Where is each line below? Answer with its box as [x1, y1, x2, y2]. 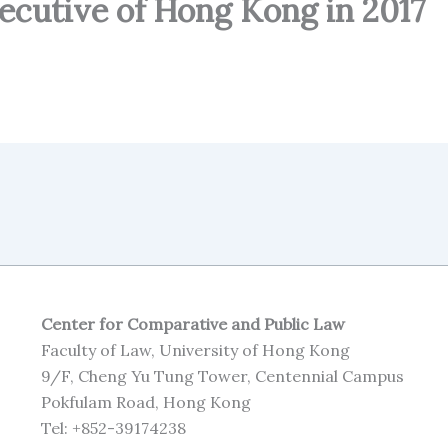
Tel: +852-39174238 [40, 418, 186, 438]
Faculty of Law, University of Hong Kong [40, 340, 350, 360]
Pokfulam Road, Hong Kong [40, 392, 251, 412]
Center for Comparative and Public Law [40, 314, 345, 334]
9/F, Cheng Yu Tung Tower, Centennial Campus [40, 366, 404, 386]
